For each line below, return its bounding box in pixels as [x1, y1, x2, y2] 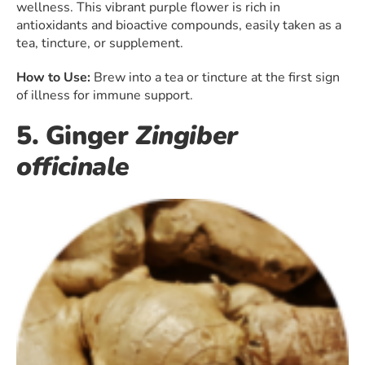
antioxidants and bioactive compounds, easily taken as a [16, 16, 341, 35]
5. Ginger [16, 118, 135, 154]
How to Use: [16, 68, 90, 87]
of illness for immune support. [16, 86, 193, 105]
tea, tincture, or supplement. [16, 34, 187, 53]
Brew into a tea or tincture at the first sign [90, 68, 340, 87]
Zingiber [135, 118, 238, 154]
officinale [16, 149, 130, 185]
